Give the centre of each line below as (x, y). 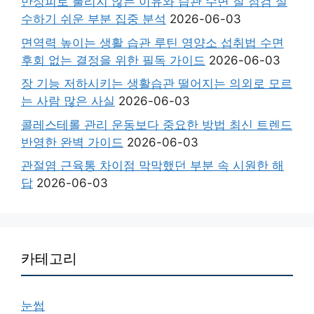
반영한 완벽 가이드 (72, 142)
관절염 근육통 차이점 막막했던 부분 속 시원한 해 (152, 165)
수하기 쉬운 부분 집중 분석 (94, 19)
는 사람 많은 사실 (68, 101)
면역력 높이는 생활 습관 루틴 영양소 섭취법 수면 (152, 42)
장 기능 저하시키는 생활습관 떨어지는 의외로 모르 (157, 83)
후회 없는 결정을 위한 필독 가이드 (113, 60)
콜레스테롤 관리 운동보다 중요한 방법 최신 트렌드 (157, 124)
